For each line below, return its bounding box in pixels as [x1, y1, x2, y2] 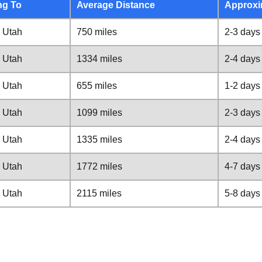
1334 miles [77, 54, 122, 64]
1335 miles [77, 135, 122, 144]
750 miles [77, 27, 117, 37]
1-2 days [225, 81, 260, 91]
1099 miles [77, 108, 122, 118]
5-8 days [225, 188, 260, 198]
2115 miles [77, 188, 122, 198]
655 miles [77, 81, 117, 91]
